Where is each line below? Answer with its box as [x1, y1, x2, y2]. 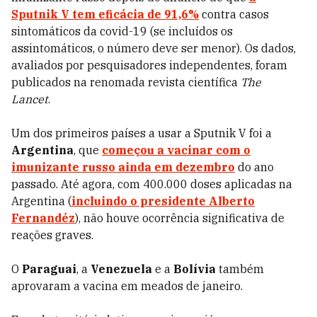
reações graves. [11, 228, 93, 242]
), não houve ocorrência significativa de [75, 211, 284, 225]
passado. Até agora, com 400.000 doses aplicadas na [11, 177, 292, 191]
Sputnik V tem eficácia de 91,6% [11, 7, 199, 21]
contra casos [199, 7, 269, 21]
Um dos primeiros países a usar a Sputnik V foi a [11, 126, 272, 140]
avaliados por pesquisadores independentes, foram [11, 58, 287, 72]
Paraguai [22, 262, 76, 276]
